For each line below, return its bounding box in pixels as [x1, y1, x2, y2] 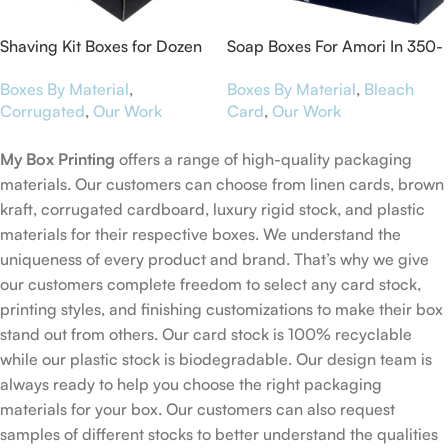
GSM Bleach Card [227, 58, 357, 79]
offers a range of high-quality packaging [115, 148, 412, 169]
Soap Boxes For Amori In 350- [227, 36, 443, 57]
